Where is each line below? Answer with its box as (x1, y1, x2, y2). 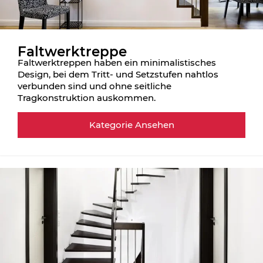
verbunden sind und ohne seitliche (18, 80, 171, 92)
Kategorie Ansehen (89, 119, 174, 131)
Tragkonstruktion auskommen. (18, 92, 156, 103)
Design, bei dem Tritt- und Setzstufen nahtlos (18, 68, 218, 80)
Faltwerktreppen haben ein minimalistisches (18, 56, 216, 68)
